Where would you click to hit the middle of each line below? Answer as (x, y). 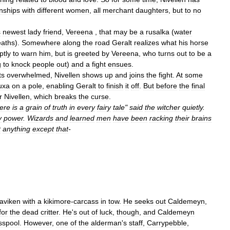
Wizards (40, 118)
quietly (193, 107)
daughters (152, 10)
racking (161, 118)
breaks (65, 97)
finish (115, 86)
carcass (86, 201)
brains (202, 118)
